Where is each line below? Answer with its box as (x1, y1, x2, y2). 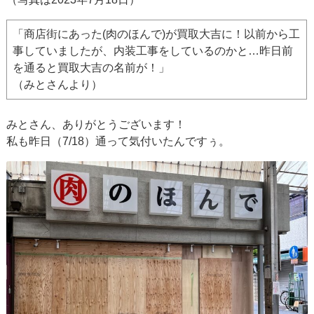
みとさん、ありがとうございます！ (6, 118, 186, 131)
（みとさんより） (13, 78, 103, 91)
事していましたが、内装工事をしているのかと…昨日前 (13, 45, 294, 57)
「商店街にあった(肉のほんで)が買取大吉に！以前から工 (13, 28, 301, 41)
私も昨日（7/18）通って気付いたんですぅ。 (6, 135, 231, 148)
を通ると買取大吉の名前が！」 (13, 62, 170, 74)
